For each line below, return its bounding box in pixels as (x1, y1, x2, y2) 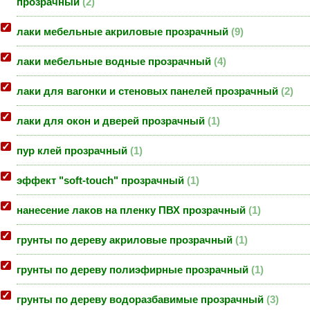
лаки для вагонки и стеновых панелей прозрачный (17, 86, 281, 98)
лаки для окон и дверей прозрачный (17, 116, 208, 127)
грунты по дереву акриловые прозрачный (17, 235, 235, 246)
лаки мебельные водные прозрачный (17, 56, 214, 68)
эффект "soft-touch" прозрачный (17, 175, 187, 187)
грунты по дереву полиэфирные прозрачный (17, 264, 251, 276)
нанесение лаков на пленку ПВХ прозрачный (17, 205, 248, 217)
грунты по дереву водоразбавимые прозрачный (17, 294, 266, 306)
